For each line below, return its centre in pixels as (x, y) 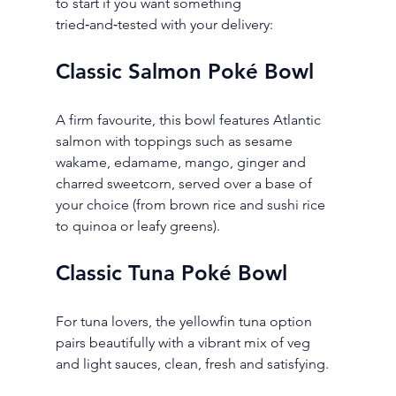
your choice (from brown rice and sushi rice (192, 205)
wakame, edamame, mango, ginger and (182, 163)
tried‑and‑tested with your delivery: (164, 25)
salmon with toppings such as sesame (175, 141)
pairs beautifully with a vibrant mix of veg (184, 343)
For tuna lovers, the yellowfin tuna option (185, 322)
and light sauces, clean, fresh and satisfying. (192, 364)
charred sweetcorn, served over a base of (185, 184)
